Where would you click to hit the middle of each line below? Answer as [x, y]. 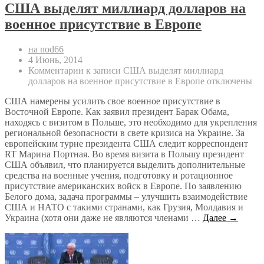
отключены [228, 81]
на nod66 [46, 49]
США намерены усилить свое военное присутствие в [113, 101]
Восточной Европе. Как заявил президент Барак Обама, [117, 112]
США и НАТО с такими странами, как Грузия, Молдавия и [124, 207]
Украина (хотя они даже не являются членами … [104, 218]
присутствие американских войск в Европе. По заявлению [123, 186]
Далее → [220, 218]
